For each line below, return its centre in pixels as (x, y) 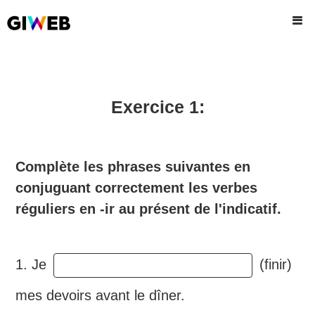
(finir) (273, 264)
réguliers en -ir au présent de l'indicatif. (149, 209)
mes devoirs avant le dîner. (101, 295)
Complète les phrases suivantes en (133, 167)
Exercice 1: (157, 107)
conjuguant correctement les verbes (137, 188)
